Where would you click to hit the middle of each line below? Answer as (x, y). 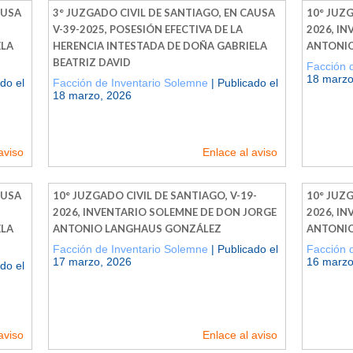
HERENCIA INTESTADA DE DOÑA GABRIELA (160, 45)
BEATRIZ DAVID (92, 62)
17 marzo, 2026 (92, 261)
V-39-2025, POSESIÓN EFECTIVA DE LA (148, 29)
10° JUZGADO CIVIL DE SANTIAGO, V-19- (155, 195)
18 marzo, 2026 (92, 95)
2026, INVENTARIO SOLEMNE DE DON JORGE (165, 212)
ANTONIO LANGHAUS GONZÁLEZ (137, 228)
